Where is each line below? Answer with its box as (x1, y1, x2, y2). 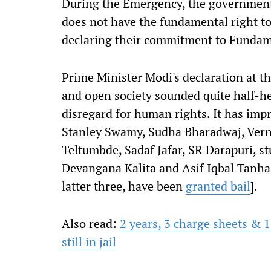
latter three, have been (62, 178, 186, 194)
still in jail (62, 233, 116, 250)
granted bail (186, 178, 250, 194)
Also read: (62, 215, 120, 232)
